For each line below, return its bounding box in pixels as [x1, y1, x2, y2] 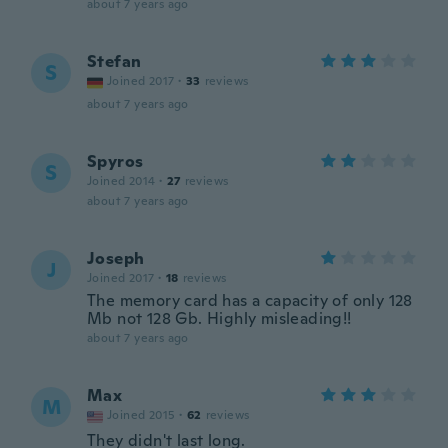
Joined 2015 [107, 407, 176, 423]
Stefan [87, 51, 142, 72]
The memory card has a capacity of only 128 [87, 290, 413, 311]
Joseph [87, 248, 145, 269]
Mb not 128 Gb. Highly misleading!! [87, 308, 352, 329]
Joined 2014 [87, 173, 156, 189]
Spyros [87, 151, 144, 172]
